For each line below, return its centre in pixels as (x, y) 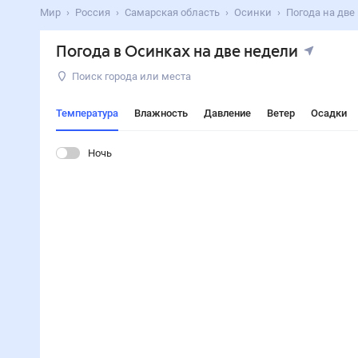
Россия (92, 12)
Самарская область (172, 12)
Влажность (161, 113)
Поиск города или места (131, 76)
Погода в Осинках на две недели (177, 52)
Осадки (328, 113)
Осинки (253, 12)
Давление (227, 113)
